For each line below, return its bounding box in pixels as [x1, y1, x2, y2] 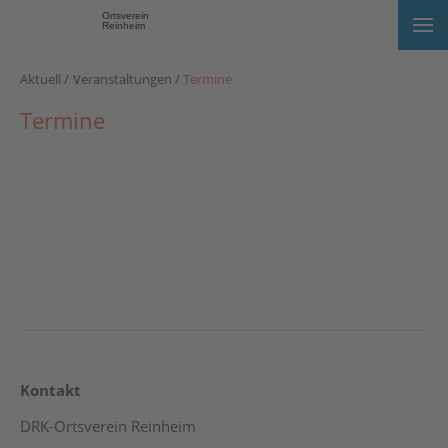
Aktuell [20, 70, 61, 88]
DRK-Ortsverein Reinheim [20, 416, 196, 436]
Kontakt [20, 380, 81, 400]
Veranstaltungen [72, 70, 172, 88]
